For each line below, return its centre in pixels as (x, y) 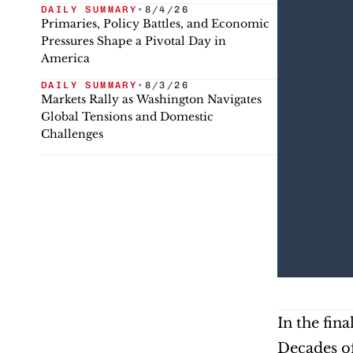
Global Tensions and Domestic (127, 117)
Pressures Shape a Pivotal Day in (134, 41)
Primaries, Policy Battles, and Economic (155, 24)
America (65, 58)
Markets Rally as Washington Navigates (151, 99)
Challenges (72, 134)
